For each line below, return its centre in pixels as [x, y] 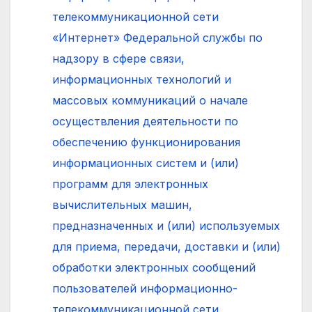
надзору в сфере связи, [118, 58]
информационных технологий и [142, 79]
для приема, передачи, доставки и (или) [166, 246]
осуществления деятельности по [145, 121]
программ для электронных [130, 184]
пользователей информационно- [145, 288]
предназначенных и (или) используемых [166, 225]
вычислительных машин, [122, 204]
